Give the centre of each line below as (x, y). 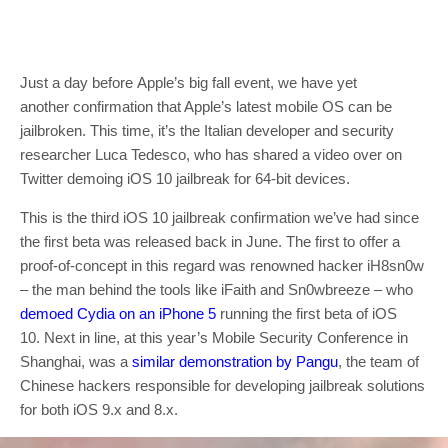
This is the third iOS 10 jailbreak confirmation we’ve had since (219, 217)
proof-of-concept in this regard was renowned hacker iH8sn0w (222, 265)
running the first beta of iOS (306, 313)
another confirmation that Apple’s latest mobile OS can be (206, 106)
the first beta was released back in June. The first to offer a (210, 241)
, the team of (378, 361)
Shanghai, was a (76, 361)
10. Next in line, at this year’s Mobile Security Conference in (214, 337)
